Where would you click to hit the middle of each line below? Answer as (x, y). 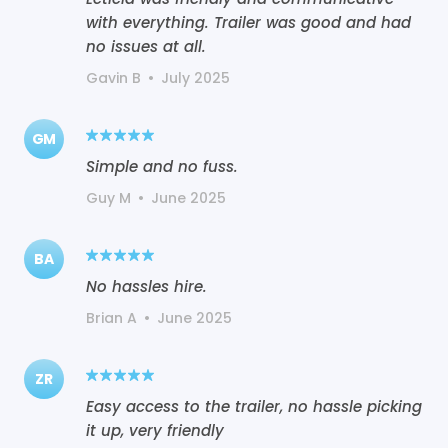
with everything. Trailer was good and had (248, 22)
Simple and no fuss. (162, 166)
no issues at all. (146, 46)
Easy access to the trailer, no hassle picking (254, 406)
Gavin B (113, 77)
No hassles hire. (146, 286)
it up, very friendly (155, 430)
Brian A (111, 317)
